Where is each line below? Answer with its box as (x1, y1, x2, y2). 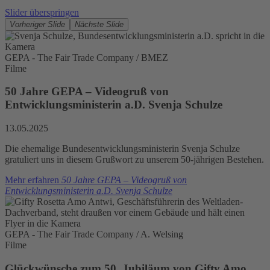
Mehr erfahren (5, 174, 61, 185)
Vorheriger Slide (10, 19, 65, 29)
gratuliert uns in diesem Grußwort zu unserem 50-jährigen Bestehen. (5, 154, 264, 165)
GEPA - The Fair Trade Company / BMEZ (5, 52, 168, 63)
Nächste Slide (75, 19, 124, 29)
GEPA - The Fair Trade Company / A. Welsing (5, 228, 183, 239)
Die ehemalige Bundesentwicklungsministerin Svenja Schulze (5, 143, 240, 154)
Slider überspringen (5, 7, 79, 17)
